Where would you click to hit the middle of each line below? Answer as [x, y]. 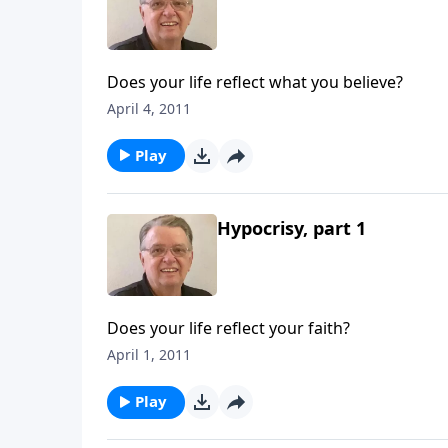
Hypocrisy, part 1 [291, 227]
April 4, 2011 [149, 108]
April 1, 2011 [149, 355]
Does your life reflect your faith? [228, 328]
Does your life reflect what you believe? [255, 81]
